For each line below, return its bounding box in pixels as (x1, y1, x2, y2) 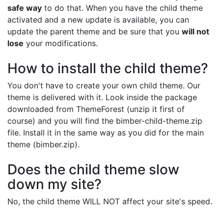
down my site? (7, 175, 102, 192)
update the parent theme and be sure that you (7, 26, 182, 36)
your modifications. (24, 38, 98, 48)
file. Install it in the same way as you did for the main (7, 127, 204, 137)
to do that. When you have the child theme (42, 2, 203, 13)
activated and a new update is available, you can (7, 14, 189, 25)
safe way (7, 2, 42, 13)
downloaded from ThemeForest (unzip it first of (7, 104, 185, 114)
